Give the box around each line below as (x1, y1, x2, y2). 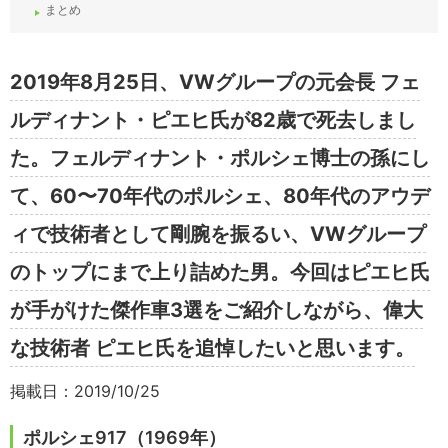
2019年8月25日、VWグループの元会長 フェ (10, 70, 420, 95)
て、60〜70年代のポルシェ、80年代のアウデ (10, 184, 430, 209)
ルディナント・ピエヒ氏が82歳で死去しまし (10, 108, 416, 133)
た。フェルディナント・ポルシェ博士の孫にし (10, 146, 430, 171)
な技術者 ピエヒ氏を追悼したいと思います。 (10, 336, 415, 361)
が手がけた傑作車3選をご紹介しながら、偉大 (10, 298, 423, 323)
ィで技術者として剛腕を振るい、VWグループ (10, 222, 426, 247)
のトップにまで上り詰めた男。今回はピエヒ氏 (10, 260, 430, 285)
